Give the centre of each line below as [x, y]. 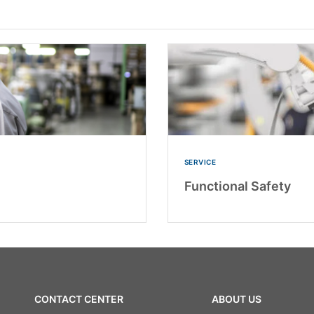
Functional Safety [237, 186]
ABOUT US [236, 299]
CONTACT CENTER [78, 299]
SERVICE [200, 162]
